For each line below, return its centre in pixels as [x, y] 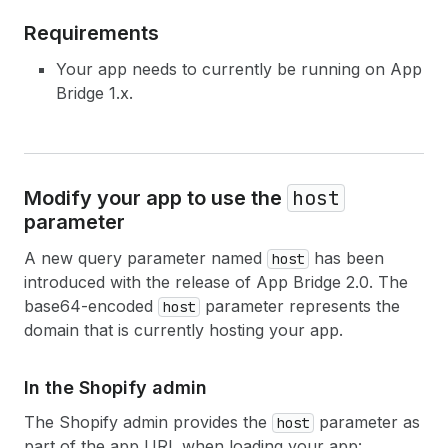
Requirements [91, 33]
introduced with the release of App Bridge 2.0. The [216, 282]
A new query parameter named [145, 258]
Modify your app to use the [155, 198]
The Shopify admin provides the [148, 422]
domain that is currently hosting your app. [183, 330]
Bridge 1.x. [94, 93]
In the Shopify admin [115, 387]
